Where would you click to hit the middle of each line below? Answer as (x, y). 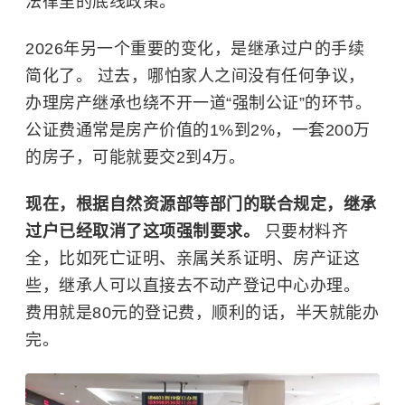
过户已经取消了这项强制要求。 (145, 232)
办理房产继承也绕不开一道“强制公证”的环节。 (198, 104)
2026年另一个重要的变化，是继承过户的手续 (195, 49)
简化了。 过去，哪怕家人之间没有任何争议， (195, 76)
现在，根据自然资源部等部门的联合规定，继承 (201, 205)
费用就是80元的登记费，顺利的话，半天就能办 (202, 313)
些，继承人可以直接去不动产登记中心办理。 (193, 286)
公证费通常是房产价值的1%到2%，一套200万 (198, 131)
